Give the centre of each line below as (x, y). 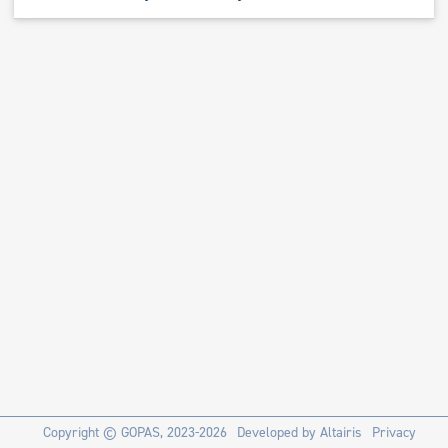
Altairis (340, 432)
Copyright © (81, 432)
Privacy (393, 432)
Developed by (278, 432)
